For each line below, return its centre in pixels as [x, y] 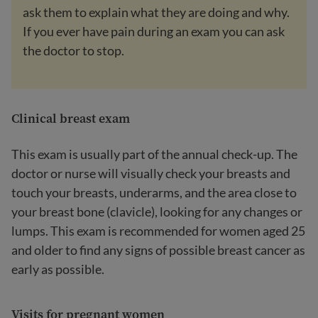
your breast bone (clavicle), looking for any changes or [157, 212]
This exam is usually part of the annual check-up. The [154, 154]
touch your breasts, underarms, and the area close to [154, 192]
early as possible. [58, 269]
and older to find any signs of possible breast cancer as [158, 250]
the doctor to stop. [73, 50]
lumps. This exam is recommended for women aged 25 [158, 231]
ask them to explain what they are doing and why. [156, 12]
